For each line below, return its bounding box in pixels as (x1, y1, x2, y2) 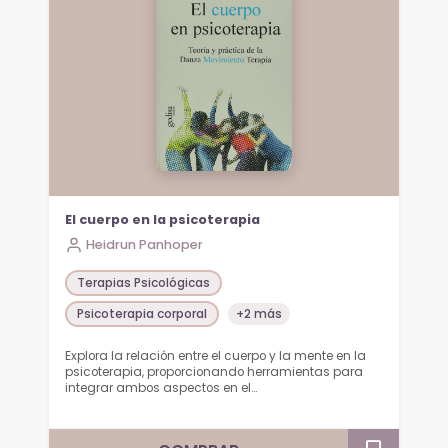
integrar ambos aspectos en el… (65, 379, 258, 396)
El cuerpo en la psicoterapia (65, 210, 261, 228)
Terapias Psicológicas (77, 274, 211, 292)
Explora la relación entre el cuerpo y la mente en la (65, 347, 367, 364)
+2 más (236, 305, 283, 323)
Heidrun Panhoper (86, 235, 204, 253)
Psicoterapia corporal (77, 305, 208, 323)
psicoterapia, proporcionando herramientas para (65, 363, 364, 380)
